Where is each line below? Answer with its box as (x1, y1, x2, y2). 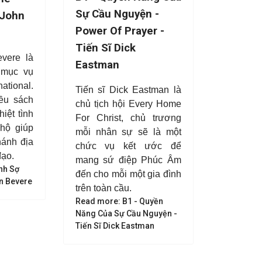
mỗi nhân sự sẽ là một (75, 127, 181, 137)
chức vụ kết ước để (75, 141, 181, 151)
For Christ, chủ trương (75, 113, 181, 123)
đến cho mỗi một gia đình (75, 169, 181, 179)
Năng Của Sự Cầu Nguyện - (75, 209, 177, 218)
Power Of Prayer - (75, 25, 164, 37)
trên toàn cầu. (75, 183, 132, 193)
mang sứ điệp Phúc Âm (75, 155, 181, 165)
